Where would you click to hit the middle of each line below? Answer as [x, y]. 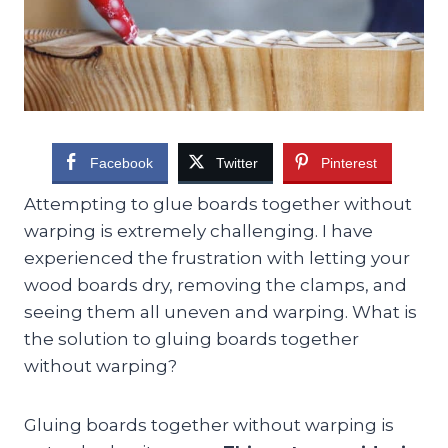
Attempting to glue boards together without [218, 203]
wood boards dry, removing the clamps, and [215, 284]
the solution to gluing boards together [191, 338]
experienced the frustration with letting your [217, 257]
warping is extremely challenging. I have [198, 230]
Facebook [121, 162]
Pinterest [348, 162]
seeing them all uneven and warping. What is [220, 311]
